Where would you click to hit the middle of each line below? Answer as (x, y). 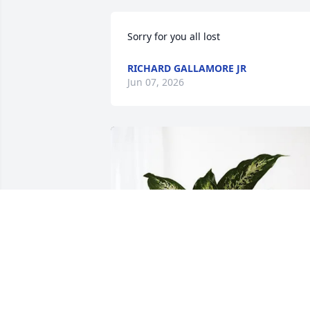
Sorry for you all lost (174, 37)
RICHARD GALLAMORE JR (187, 69)
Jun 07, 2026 (156, 82)
